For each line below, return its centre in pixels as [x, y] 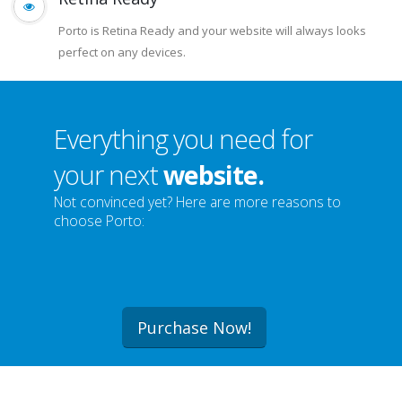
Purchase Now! [194, 363]
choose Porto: [99, 257]
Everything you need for [183, 175]
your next [109, 210]
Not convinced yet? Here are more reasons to [197, 238]
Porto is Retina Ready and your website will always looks [212, 66]
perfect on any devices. [122, 88]
